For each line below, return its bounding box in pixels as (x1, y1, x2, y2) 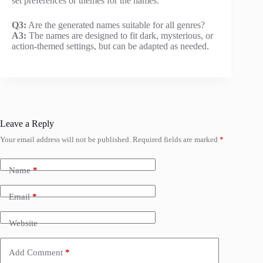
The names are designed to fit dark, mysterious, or (26, 31, 213, 41)
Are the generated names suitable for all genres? (26, 20, 205, 31)
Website (9, 218, 38, 228)
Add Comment (9, 247, 63, 257)
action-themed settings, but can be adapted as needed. (12, 41, 209, 52)
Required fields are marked (133, 135, 220, 144)
